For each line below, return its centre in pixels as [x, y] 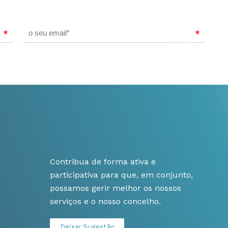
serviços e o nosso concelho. [105, 201]
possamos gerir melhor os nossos [116, 188]
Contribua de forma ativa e [103, 162]
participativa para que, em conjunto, [121, 175]
